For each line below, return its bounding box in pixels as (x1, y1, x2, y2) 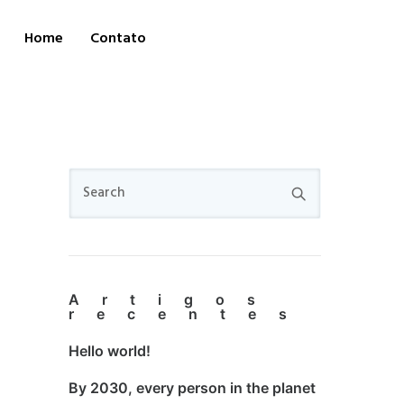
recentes (69, 305, 309, 323)
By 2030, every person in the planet (69, 379, 316, 397)
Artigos (69, 290, 278, 308)
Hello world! (69, 342, 151, 360)
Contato (89, 27, 146, 50)
